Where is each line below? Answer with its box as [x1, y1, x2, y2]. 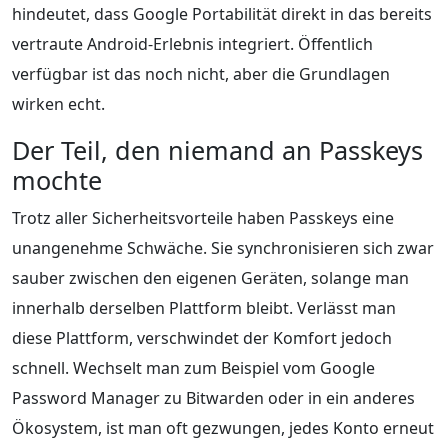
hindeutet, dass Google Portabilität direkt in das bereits [12, 2, 432, 25]
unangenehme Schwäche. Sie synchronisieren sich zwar [12, 236, 434, 259]
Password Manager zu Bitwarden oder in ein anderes [12, 386, 415, 409]
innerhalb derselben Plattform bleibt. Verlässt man [12, 296, 396, 319]
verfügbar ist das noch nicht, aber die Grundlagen [12, 62, 390, 85]
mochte [12, 162, 102, 197]
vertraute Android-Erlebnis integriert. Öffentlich [12, 32, 373, 55]
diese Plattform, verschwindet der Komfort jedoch [12, 326, 392, 349]
